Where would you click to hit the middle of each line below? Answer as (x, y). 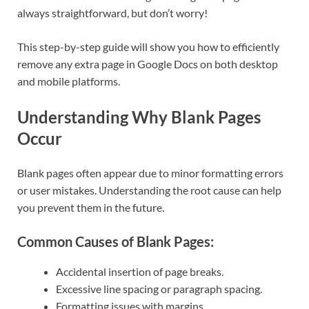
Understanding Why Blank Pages (139, 117)
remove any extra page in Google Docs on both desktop (148, 63)
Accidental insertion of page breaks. (140, 271)
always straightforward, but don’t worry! (112, 12)
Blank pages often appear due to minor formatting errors (150, 172)
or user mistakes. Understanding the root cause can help (149, 190)
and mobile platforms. (69, 81)
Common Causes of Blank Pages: (116, 241)
